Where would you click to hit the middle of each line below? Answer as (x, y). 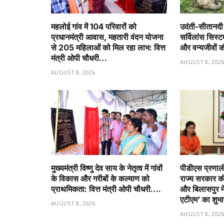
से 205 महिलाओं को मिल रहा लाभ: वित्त (108, 47)
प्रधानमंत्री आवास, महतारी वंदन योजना (107, 37)
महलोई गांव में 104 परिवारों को (94, 26)
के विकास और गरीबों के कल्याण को (100, 179)
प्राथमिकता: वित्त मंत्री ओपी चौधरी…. (106, 189)
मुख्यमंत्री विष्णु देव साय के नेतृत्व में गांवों (107, 168)
